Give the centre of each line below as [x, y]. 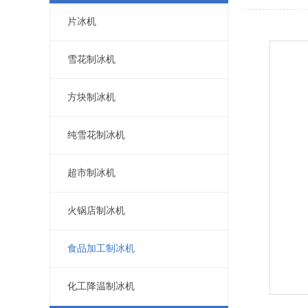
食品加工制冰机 [101, 249]
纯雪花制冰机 [96, 135]
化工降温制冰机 [101, 286]
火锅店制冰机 [96, 211]
